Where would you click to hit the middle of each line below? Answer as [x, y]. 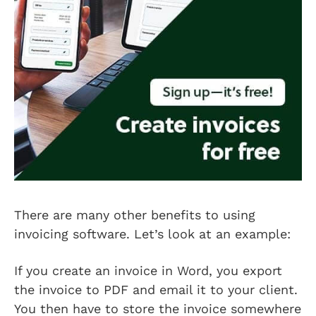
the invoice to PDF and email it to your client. [156, 289]
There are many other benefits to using [135, 214]
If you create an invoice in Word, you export [148, 270]
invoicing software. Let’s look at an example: [154, 233]
